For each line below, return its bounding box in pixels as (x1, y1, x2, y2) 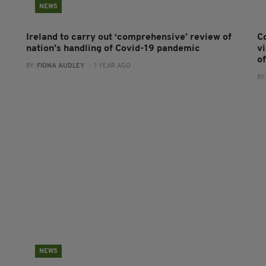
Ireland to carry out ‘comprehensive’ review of (26, 32, 232, 42)
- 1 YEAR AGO (84, 62, 131, 69)
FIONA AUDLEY (36, 62, 85, 69)
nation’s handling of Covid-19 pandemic (26, 43, 200, 53)
